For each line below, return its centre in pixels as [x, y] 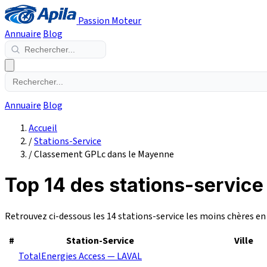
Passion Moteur [110, 21]
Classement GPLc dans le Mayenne [104, 154]
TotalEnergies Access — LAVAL [80, 256]
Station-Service [100, 240]
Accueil [43, 128]
